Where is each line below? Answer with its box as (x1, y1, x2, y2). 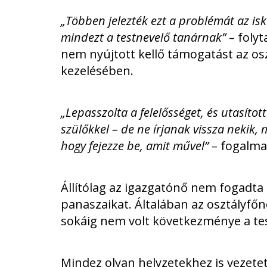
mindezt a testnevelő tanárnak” (61, 29, 226, 46)
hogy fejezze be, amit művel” (61, 138, 209, 154)
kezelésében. (61, 63, 133, 79)
